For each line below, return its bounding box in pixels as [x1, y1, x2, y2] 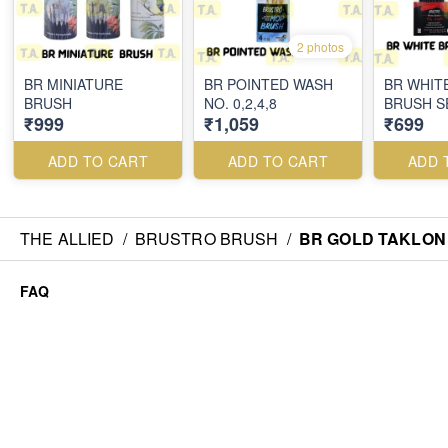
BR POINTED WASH [204, 74, 333, 94]
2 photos [297, 38, 344, 55]
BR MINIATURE [24, 74, 123, 94]
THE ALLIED [20, 227, 115, 250]
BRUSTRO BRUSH [134, 227, 279, 250]
